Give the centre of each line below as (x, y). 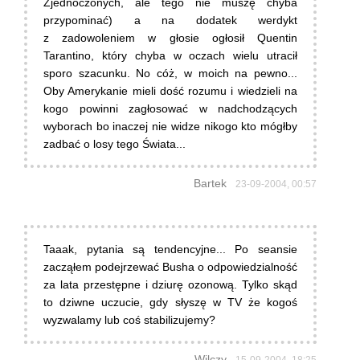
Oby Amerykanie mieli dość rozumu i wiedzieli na (170, 91)
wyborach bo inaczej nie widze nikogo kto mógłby (170, 127)
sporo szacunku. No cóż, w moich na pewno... (170, 74)
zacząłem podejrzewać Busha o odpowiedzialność (170, 267)
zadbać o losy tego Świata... (115, 144)
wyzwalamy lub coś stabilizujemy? (129, 320)
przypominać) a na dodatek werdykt (170, 20)
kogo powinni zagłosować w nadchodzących (170, 109)
